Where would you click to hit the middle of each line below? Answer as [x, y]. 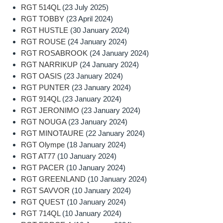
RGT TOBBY [43, 19]
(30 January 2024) [100, 30]
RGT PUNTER [46, 88]
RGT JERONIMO [50, 111]
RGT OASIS [42, 76]
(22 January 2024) [115, 133]
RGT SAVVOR [46, 191]
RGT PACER [43, 168]
